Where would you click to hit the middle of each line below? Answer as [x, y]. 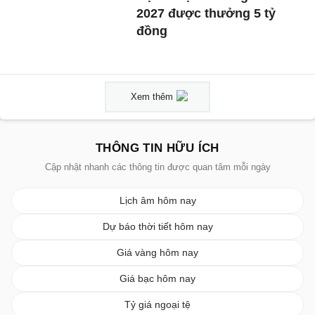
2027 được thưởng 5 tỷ [206, 13]
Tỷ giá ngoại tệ [157, 304]
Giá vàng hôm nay [157, 252]
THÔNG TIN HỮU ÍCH [157, 148]
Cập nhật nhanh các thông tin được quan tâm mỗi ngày [157, 167]
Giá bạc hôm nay [157, 278]
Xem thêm [152, 96]
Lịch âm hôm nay [157, 200]
